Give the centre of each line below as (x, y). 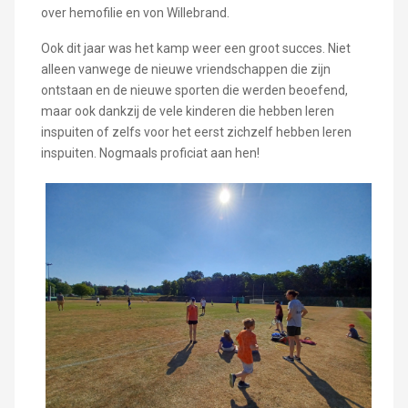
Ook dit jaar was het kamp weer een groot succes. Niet (195, 48)
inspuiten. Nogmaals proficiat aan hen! (150, 153)
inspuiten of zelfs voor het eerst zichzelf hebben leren (196, 132)
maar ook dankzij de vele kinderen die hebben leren (187, 111)
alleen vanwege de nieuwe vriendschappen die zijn (185, 69)
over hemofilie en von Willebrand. (135, 12)
